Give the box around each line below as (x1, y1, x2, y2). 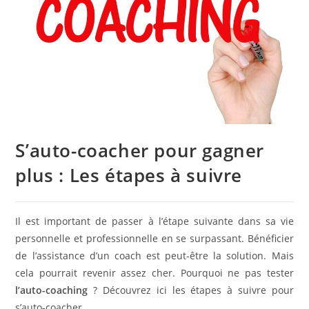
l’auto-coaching (15, 283, 88, 297)
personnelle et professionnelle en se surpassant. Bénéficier (15, 232, 294, 246)
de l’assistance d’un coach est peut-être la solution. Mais (15, 249, 294, 263)
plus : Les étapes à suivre (15, 163, 243, 188)
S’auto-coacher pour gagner (15, 138, 265, 163)
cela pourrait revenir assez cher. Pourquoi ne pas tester (15, 266, 294, 280)
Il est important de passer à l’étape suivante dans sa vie (15, 215, 294, 228)
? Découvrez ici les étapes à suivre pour (88, 283, 294, 297)
